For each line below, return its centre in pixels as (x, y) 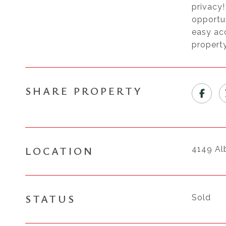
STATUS (50, 199)
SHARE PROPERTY (84, 91)
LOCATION (60, 151)
